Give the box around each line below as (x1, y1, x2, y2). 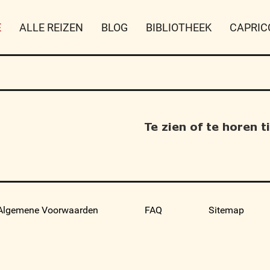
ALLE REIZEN (19, 21, 84, 34)
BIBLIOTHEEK (146, 21, 212, 34)
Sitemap (209, 204, 245, 216)
